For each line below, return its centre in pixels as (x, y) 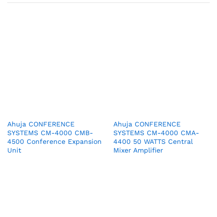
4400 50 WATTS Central (153, 142)
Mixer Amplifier (138, 150)
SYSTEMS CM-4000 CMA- (156, 133)
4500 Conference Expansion (54, 142)
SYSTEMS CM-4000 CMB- (50, 133)
